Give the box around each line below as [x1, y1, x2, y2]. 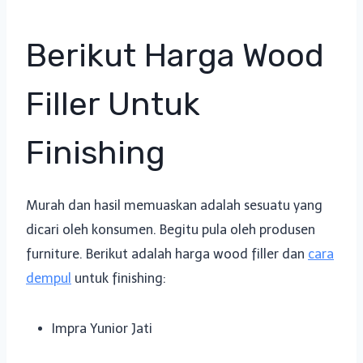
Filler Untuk [26, 84, 200, 123]
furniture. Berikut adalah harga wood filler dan [26, 246, 308, 262]
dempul [26, 270, 71, 286]
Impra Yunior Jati [52, 320, 152, 336]
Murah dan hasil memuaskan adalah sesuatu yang [26, 197, 322, 213]
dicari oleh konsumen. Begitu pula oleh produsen [26, 221, 315, 237]
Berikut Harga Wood [26, 36, 324, 75]
